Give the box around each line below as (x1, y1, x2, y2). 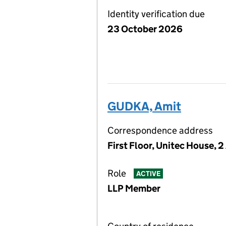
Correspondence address (107, 125, 213, 136)
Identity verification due (107, 8, 205, 20)
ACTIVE (136, 169, 160, 179)
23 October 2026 (107, 23, 183, 35)
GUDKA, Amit (107, 99, 181, 114)
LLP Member (107, 183, 160, 194)
